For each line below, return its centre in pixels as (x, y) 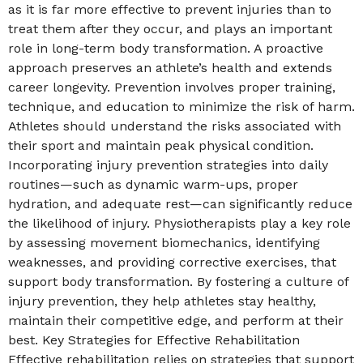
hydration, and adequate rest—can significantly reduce (180, 204)
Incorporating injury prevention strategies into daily (168, 165)
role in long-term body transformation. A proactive (166, 48)
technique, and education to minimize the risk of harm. (181, 107)
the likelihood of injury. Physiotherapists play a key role (179, 223)
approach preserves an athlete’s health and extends (170, 68)
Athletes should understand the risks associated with (175, 126)
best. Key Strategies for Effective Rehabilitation (154, 340)
